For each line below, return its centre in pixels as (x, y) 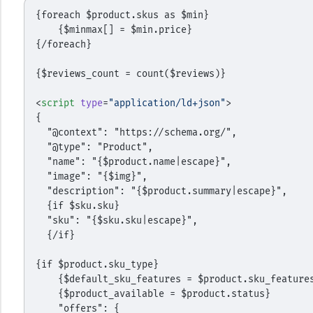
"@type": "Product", (100, 147)
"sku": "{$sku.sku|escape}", (122, 220)
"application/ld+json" (167, 103)
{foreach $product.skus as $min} (122, 15)
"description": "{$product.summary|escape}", (167, 191)
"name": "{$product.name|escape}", (139, 162)
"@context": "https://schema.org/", (141, 132)
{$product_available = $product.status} (164, 294)
